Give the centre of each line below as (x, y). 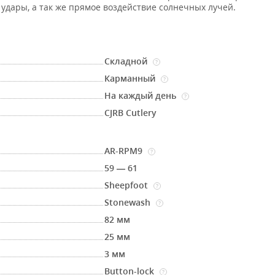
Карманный (131, 78)
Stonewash (129, 202)
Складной (127, 61)
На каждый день (142, 95)
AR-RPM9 (125, 151)
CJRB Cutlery (131, 113)
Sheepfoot (128, 185)
